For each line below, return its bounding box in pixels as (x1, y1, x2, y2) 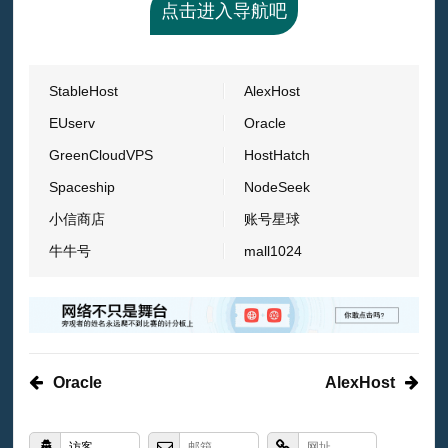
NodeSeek (243, 178, 310, 195)
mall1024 (243, 242, 302, 259)
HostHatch (243, 146, 310, 163)
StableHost (49, 82, 119, 99)
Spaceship (49, 178, 116, 195)
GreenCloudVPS (49, 146, 154, 163)
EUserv (49, 114, 96, 131)
